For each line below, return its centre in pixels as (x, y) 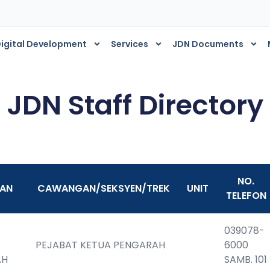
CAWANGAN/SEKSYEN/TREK (103, 188)
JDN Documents (208, 44)
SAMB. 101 (246, 259)
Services (129, 44)
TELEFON (246, 196)
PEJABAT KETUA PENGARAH (101, 245)
